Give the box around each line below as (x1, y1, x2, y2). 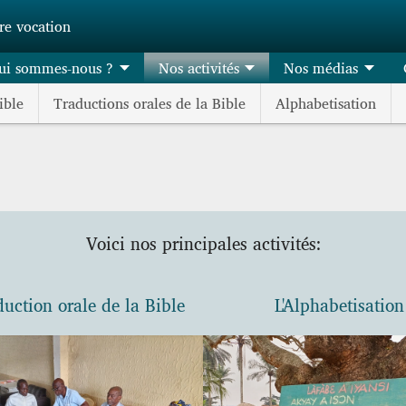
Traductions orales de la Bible (53, 93, 246, 112)
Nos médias (284, 58, 359, 77)
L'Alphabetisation (274, 293, 404, 316)
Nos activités (158, 58, 239, 77)
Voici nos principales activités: (85, 230, 321, 255)
